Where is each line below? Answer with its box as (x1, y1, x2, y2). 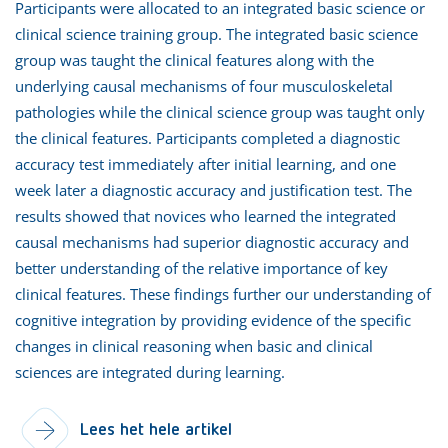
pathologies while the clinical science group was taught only (15, 101, 425, 122)
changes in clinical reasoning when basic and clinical (15, 335, 373, 356)
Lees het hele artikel (80, 420, 232, 439)
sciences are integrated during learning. (15, 361, 285, 382)
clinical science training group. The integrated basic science (15, 23, 418, 44)
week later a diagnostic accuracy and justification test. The (15, 179, 412, 200)
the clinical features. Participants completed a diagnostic (15, 127, 400, 148)
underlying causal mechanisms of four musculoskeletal (15, 75, 393, 96)
